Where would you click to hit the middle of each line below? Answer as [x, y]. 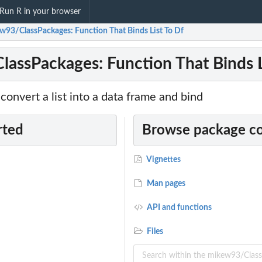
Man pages [166, 184]
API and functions [179, 208]
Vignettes [163, 160]
